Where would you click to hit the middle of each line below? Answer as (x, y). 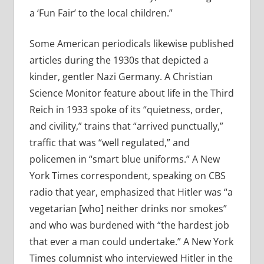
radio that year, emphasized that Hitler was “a (131, 192)
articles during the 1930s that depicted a (119, 60)
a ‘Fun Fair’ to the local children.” (101, 13)
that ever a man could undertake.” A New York (131, 242)
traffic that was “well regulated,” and (109, 143)
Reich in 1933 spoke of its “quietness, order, (126, 110)
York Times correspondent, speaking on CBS (127, 176)
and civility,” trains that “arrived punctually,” (126, 126)
